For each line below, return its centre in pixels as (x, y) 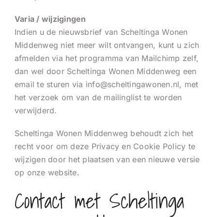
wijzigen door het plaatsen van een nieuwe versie (107, 159)
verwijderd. (36, 110)
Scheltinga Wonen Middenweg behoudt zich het (104, 133)
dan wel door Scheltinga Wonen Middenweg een (106, 71)
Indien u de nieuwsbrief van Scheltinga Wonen (101, 32)
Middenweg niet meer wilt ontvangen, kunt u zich (107, 45)
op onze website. (47, 172)
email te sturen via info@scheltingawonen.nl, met (107, 84)
